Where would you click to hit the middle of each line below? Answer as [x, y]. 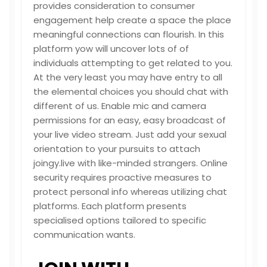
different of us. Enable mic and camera [120, 106]
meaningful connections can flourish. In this [129, 34]
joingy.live [54, 163]
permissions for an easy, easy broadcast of [130, 120]
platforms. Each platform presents [110, 206]
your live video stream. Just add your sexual [130, 134]
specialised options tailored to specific [120, 220]
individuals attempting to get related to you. [133, 63]
